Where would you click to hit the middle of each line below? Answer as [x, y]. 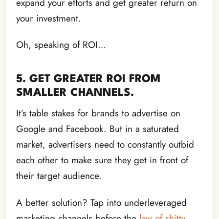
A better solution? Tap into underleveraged [101, 202]
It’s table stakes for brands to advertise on [98, 113]
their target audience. [59, 176]
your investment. [49, 18]
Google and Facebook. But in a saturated [98, 129]
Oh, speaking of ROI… [61, 45]
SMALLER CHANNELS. [75, 93]
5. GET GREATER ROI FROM [88, 79]
